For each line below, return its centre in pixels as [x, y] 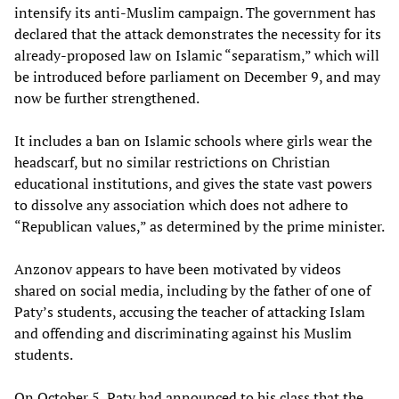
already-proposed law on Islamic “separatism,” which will [197, 55]
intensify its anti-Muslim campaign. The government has [195, 12]
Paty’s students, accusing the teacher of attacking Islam [190, 311]
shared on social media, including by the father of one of [192, 290]
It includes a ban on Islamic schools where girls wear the [193, 140]
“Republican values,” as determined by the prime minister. [199, 226]
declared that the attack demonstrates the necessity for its [198, 33]
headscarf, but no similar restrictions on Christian [172, 162]
